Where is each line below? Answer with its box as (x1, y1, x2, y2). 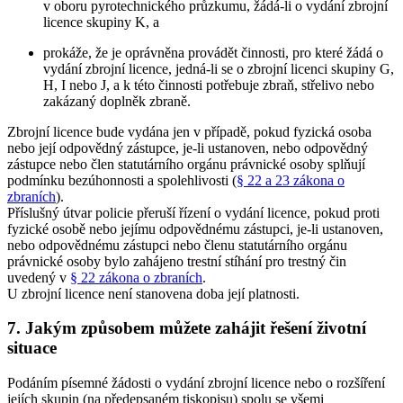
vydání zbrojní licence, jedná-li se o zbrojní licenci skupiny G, (43, 60, 394, 76)
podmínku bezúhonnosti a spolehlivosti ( (7, 172, 237, 188)
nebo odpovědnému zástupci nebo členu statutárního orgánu (7, 237, 347, 253)
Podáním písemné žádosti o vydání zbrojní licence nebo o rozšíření (7, 375, 385, 391)
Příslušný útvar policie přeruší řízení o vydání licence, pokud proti (7, 204, 380, 220)
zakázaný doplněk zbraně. (43, 93, 191, 109)
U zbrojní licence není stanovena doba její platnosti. (7, 285, 300, 301)
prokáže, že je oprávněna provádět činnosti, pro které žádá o (43, 44, 383, 60)
